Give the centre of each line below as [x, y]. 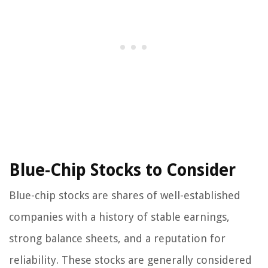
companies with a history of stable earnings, [119, 217]
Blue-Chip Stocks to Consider [122, 170]
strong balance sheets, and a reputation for [117, 239]
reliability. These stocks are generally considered [130, 260]
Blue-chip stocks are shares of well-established [125, 196]
